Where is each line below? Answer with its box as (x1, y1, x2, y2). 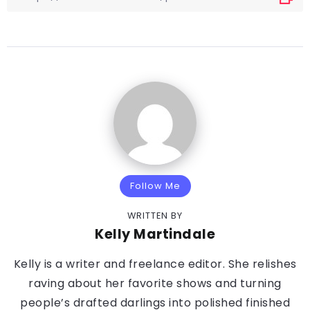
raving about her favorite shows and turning (28, 275, 282, 291)
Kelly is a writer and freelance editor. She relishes (13, 256, 297, 272)
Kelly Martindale (95, 225, 215, 244)
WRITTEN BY (127, 210, 183, 221)
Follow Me (129, 180, 181, 192)
